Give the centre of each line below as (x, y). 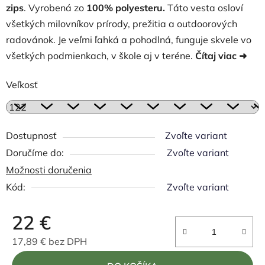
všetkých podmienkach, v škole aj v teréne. (101, 56)
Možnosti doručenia (49, 170)
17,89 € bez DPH (49, 241)
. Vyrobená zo (55, 8)
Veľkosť (22, 85)
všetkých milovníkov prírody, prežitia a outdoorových (122, 24)
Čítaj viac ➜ (224, 56)
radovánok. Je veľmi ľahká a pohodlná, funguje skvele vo (129, 40)
